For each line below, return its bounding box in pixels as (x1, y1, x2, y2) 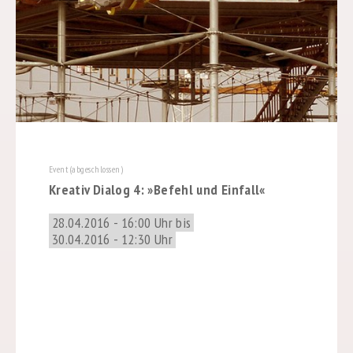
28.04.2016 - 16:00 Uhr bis (51, 214, 191, 232)
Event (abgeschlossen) (48, 164, 124, 176)
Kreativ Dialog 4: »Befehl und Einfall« (48, 180, 266, 199)
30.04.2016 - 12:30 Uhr (51, 230, 173, 249)
